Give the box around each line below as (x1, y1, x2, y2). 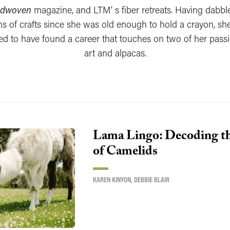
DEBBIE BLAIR (133, 175, 169, 184)
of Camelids (92, 142, 158, 164)
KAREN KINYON (92, 175, 131, 184)
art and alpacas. (84, 47, 146, 59)
